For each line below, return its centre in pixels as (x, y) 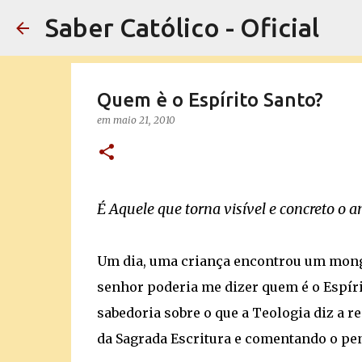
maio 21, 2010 (144, 120)
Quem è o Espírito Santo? (210, 100)
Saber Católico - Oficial (182, 27)
